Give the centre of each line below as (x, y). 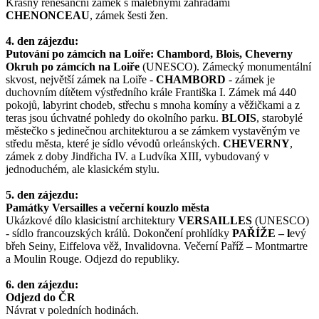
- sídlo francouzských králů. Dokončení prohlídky (117, 234)
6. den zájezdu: (42, 285)
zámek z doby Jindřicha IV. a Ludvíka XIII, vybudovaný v (137, 157)
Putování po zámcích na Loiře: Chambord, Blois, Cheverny (149, 54)
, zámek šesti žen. (129, 16)
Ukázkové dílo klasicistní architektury (92, 221)
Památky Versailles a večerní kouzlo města (108, 208)
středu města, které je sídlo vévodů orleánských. (114, 144)
